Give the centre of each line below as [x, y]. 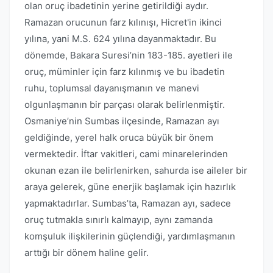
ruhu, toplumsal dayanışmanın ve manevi [112, 88]
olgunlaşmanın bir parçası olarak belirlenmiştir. [125, 105]
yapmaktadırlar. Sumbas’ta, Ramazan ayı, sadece [128, 203]
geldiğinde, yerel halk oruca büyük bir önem [119, 137]
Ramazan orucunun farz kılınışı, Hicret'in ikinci [123, 22]
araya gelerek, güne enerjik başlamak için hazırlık [130, 187]
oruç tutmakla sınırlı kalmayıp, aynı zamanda [119, 220]
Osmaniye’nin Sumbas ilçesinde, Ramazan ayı [122, 121]
